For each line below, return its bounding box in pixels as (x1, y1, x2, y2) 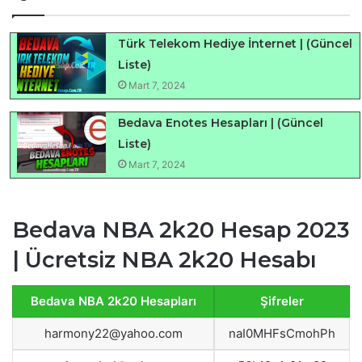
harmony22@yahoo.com (44, 326, 183, 342)
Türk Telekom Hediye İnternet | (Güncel (118, 36, 353, 51)
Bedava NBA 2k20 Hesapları (30, 293, 196, 309)
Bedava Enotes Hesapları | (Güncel (118, 115, 324, 130)
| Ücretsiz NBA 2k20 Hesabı (12, 246, 317, 273)
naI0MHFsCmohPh (229, 326, 335, 342)
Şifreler (260, 293, 304, 309)
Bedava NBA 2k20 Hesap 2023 (12, 216, 350, 243)
